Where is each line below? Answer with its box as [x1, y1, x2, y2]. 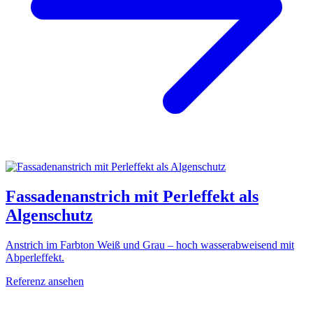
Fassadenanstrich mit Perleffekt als [6, 187, 259, 205]
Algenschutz [6, 205, 93, 224]
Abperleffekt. [6, 251, 64, 263]
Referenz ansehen [6, 275, 84, 287]
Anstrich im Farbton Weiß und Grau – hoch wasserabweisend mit [6, 238, 294, 251]
